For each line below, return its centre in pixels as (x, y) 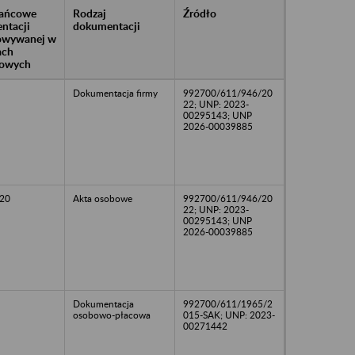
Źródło (200, 13)
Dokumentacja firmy (115, 93)
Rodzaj (90, 13)
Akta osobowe (103, 198)
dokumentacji (107, 25)
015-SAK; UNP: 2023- (229, 315)
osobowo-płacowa (112, 315)
